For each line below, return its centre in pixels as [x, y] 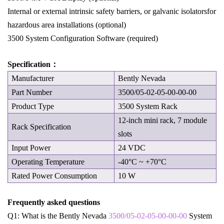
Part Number [32, 92]
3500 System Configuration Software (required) [83, 38]
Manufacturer [33, 78]
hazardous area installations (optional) [67, 25]
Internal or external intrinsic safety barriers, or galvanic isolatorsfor [112, 11]
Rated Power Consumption [54, 176]
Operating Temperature [48, 162]
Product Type [33, 106]
